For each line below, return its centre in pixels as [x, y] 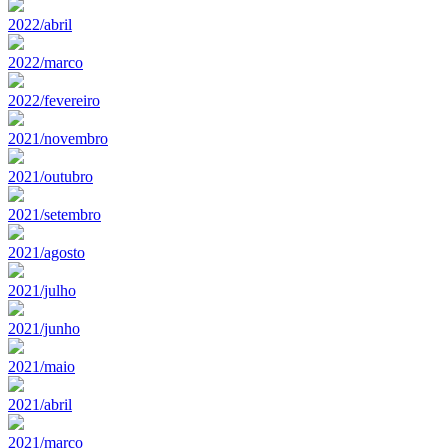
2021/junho [44, 328]
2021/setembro [54, 214]
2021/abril [40, 404]
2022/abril [40, 24]
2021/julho [42, 290]
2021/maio [41, 366]
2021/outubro [50, 176]
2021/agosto [46, 252]
